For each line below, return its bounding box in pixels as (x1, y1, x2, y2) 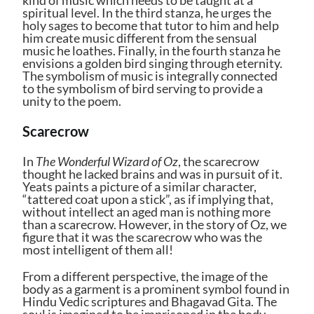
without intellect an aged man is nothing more (22, 203, 271, 219)
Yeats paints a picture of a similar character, (22, 178, 257, 194)
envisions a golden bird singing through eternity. (22, 55, 283, 71)
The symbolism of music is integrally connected (22, 67, 278, 83)
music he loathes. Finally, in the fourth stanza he (22, 42, 281, 58)
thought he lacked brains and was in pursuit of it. (22, 165, 283, 182)
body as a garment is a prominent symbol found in (22, 280, 290, 296)
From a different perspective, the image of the (22, 268, 268, 284)
